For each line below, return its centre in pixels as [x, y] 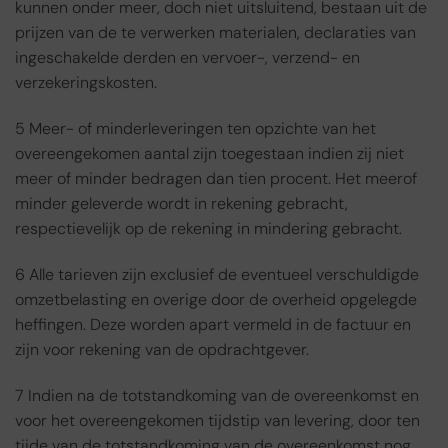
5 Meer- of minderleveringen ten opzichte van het [195, 129]
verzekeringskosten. [86, 83]
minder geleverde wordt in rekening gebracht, [181, 204]
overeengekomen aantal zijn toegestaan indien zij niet [209, 154]
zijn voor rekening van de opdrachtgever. [162, 349]
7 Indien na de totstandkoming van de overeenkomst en [217, 395]
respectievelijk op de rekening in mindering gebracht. [208, 229]
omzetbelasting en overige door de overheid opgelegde [216, 299]
